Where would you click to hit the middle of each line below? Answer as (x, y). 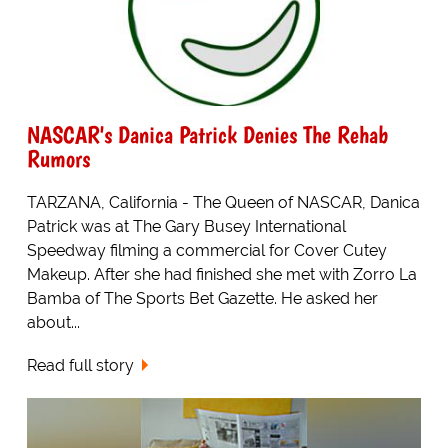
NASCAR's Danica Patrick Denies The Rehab (207, 135)
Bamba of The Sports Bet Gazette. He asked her (202, 299)
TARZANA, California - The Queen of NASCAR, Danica (223, 203)
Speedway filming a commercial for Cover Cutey (206, 251)
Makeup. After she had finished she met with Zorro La (221, 275)
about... (53, 323)
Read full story (80, 366)
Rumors (58, 159)
